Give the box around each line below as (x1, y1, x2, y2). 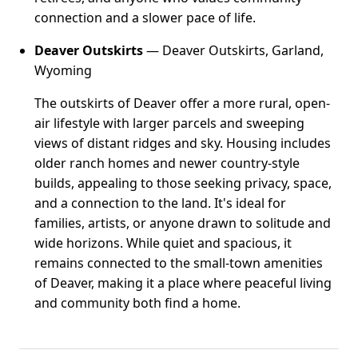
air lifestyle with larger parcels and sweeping (34, 114, 305, 133)
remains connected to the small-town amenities (34, 254, 324, 272)
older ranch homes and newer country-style (34, 154, 300, 173)
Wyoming (34, 62, 93, 80)
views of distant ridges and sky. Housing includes (34, 134, 332, 153)
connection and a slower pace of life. (34, 9, 257, 27)
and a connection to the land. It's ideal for (34, 194, 287, 213)
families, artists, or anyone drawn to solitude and (34, 214, 332, 233)
